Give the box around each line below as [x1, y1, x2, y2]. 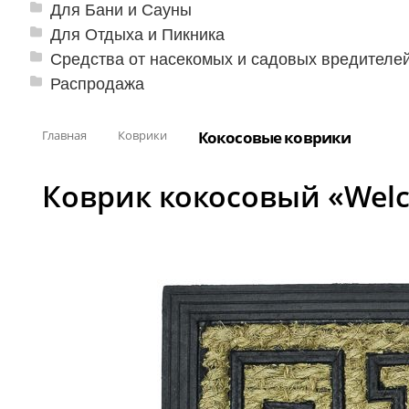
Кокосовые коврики [197, 126, 351, 148]
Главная [41, 126, 87, 143]
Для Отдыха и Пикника [50, 21, 225, 45]
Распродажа [50, 70, 144, 94]
